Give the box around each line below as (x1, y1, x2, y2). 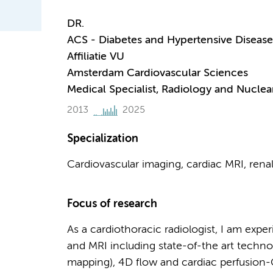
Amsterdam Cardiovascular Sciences (66, 68, 248, 79)
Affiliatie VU (66, 51, 124, 62)
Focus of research (66, 199, 157, 210)
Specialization (66, 133, 138, 144)
